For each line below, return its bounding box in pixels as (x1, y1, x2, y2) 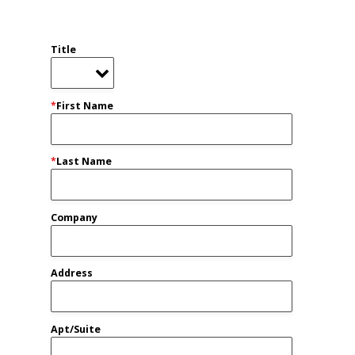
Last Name (56, 155, 112, 168)
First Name (56, 98, 113, 113)
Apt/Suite (51, 322, 101, 336)
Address (51, 266, 93, 280)
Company (51, 210, 97, 224)
